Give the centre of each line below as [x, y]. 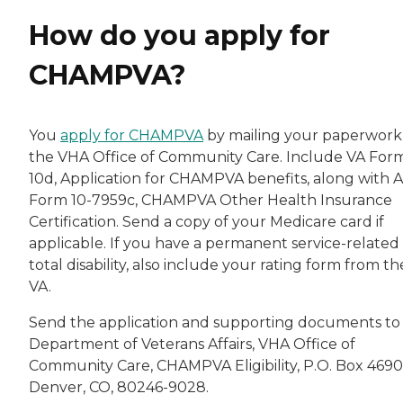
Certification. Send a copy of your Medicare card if [206, 221]
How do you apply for [179, 35]
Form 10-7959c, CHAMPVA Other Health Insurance [210, 200]
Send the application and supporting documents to [215, 322]
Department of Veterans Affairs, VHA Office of [192, 344]
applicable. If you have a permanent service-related [214, 243]
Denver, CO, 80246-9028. [119, 387]
